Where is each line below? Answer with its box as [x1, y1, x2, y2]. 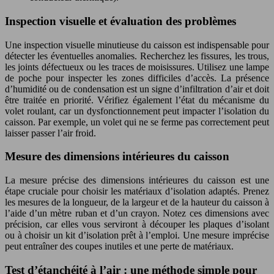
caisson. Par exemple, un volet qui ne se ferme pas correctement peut [5, 116, 269, 127]
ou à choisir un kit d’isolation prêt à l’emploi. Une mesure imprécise [5, 230, 269, 240]
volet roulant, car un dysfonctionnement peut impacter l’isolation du [5, 105, 269, 116]
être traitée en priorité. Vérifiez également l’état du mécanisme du [5, 94, 269, 105]
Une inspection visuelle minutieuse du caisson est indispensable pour [5, 39, 269, 50]
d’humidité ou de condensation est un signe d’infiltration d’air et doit [5, 83, 269, 94]
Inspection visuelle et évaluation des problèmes [5, 14, 236, 28]
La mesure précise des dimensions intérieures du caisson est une [5, 175, 269, 185]
